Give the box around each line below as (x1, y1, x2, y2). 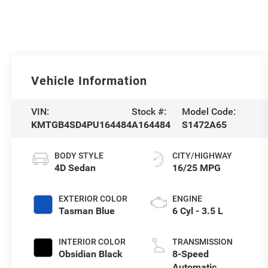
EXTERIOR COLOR (59, 194, 128, 204)
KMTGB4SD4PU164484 (31, 119, 132, 131)
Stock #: (132, 106, 167, 118)
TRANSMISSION (172, 237, 233, 247)
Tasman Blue (59, 205, 115, 217)
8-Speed (172, 248, 209, 260)
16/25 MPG (172, 162, 221, 174)
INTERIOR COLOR (59, 237, 126, 247)
